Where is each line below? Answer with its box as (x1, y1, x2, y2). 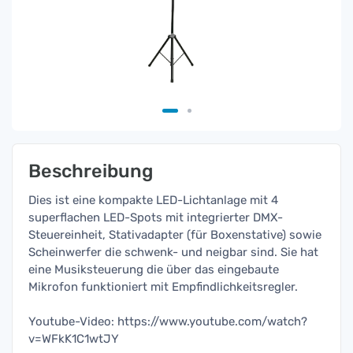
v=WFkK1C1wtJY (28, 332, 119, 346)
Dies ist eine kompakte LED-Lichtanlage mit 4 (28, 193, 278, 207)
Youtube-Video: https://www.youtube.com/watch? (28, 314, 307, 329)
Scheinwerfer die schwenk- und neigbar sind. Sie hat (28, 245, 318, 259)
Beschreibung (28, 160, 153, 182)
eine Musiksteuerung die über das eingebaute (28, 262, 279, 277)
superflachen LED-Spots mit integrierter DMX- (28, 210, 283, 225)
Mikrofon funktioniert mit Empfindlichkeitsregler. (28, 280, 298, 294)
